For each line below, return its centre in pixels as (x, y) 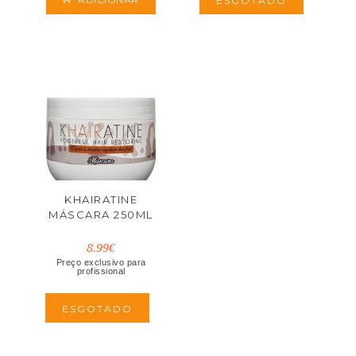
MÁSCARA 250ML (101, 215)
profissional (101, 271)
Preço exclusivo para (101, 262)
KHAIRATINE (101, 199)
